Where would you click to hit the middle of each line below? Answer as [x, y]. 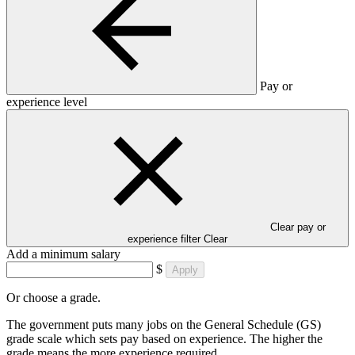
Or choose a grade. [53, 297]
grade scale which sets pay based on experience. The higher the [164, 338]
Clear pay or [298, 227]
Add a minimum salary [63, 254]
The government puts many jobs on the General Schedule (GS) [164, 324]
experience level [47, 101]
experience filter [164, 239]
